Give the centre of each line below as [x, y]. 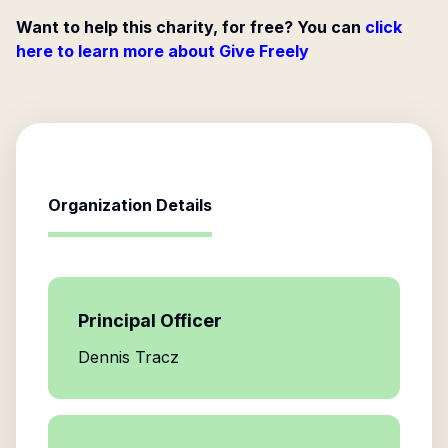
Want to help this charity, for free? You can [188, 27]
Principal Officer [150, 320]
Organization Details [130, 205]
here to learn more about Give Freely [162, 51]
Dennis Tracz [128, 357]
